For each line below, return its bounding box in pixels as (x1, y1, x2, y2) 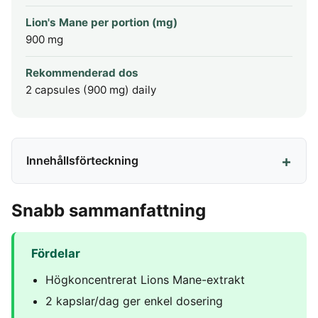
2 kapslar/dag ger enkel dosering (45, 294, 223, 309)
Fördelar (31, 246, 80, 261)
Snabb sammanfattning (11, 199, 206, 221)
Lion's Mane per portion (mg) (26, 16, 177, 30)
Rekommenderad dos (26, 66, 138, 80)
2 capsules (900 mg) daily (26, 83, 156, 97)
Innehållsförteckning (26, 153, 138, 168)
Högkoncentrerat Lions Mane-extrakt (45, 272, 245, 287)
